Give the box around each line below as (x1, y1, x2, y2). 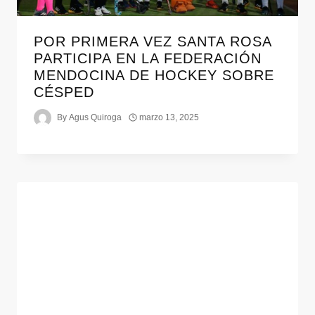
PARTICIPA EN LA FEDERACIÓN (34, 50, 262, 66)
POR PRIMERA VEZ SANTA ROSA (34, 33, 271, 49)
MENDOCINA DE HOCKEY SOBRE (34, 67, 274, 83)
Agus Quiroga (69, 112, 122, 123)
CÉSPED (34, 84, 94, 100)
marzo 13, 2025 (139, 112, 200, 123)
